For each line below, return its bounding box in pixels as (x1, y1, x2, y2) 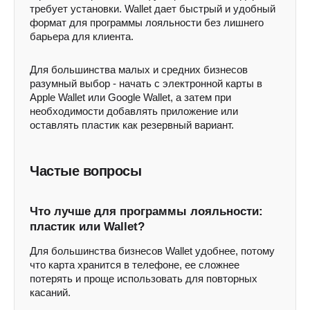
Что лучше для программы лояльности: (30, 205, 263, 218)
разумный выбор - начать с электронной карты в (30, 77, 262, 89)
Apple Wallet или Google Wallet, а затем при (30, 91, 231, 103)
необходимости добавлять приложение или (30, 105, 238, 117)
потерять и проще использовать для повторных (30, 273, 257, 284)
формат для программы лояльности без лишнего (30, 17, 264, 28)
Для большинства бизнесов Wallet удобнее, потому (30, 245, 275, 257)
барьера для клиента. (30, 30, 134, 42)
